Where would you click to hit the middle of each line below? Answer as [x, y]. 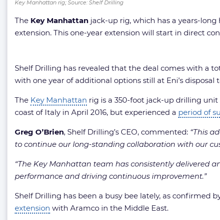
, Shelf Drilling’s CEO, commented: [127, 132]
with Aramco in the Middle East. [109, 208]
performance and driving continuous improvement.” [111, 176]
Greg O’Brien [39, 132]
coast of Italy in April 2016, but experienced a [96, 112]
